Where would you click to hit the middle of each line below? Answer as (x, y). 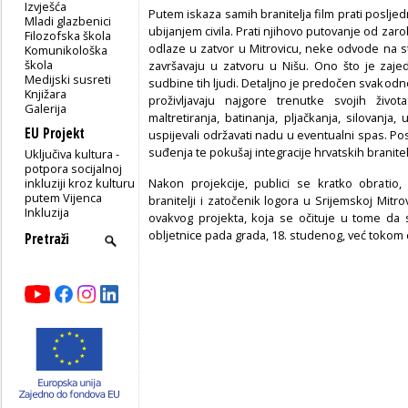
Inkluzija (47, 212)
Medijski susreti (68, 79)
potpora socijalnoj (74, 168)
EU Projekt (55, 133)
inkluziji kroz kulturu (80, 183)
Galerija (46, 108)
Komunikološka (66, 50)
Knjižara (46, 93)
